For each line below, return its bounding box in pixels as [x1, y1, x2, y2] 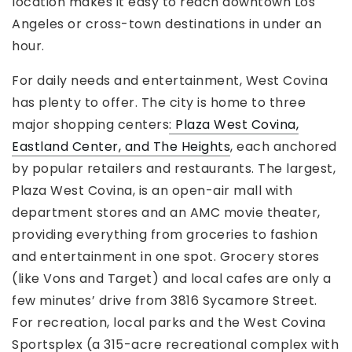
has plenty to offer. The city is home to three [12, 93, 306, 112]
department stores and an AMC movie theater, [12, 203, 321, 222]
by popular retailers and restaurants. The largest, [12, 159, 335, 178]
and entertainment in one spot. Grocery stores [12, 247, 320, 266]
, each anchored [230, 137, 337, 156]
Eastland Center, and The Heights [12, 137, 230, 156]
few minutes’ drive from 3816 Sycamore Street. [12, 291, 317, 310]
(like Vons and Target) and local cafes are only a [12, 269, 332, 288]
